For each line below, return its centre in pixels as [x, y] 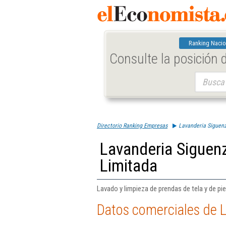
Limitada [128, 166]
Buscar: [204, 76]
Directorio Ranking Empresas [132, 126]
